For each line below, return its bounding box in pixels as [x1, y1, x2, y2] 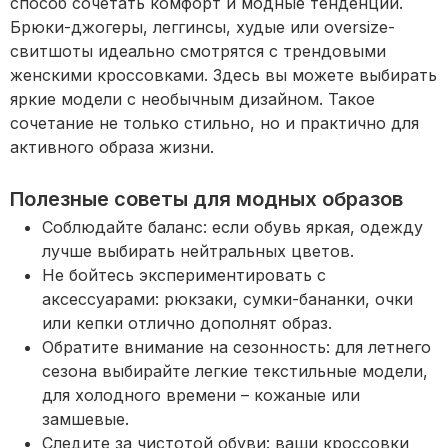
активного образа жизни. [10, 137, 214, 158]
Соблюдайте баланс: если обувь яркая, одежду [42, 217, 423, 238]
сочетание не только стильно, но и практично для [10, 113, 419, 134]
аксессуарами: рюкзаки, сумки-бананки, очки [42, 289, 413, 310]
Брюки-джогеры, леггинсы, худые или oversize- [10, 17, 395, 38]
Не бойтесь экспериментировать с [42, 265, 326, 286]
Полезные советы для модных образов [10, 187, 403, 212]
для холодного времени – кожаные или [42, 385, 360, 406]
